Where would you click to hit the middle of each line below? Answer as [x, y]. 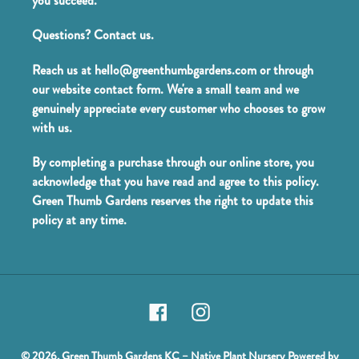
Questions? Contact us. [93, 35]
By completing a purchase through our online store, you [173, 163]
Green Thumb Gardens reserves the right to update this [173, 201]
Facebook [192, 309]
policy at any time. [79, 220]
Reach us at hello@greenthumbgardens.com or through [173, 70]
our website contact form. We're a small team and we [165, 89]
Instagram [236, 309]
